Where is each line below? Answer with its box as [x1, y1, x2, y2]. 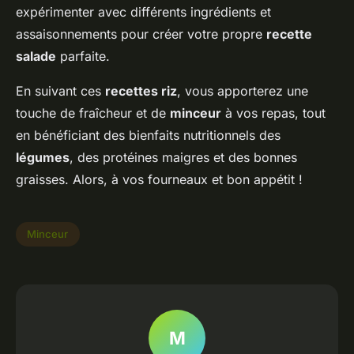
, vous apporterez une [177, 82, 308, 99]
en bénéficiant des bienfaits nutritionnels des [16, 126, 281, 143]
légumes [16, 149, 70, 165]
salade [16, 47, 56, 64]
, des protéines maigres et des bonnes [70, 149, 297, 165]
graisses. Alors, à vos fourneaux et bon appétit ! [16, 171, 303, 187]
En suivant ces [16, 82, 105, 99]
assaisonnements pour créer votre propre [16, 25, 266, 42]
